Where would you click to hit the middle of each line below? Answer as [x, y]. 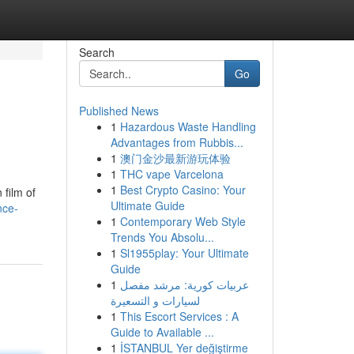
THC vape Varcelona [171, 174]
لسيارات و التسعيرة [155, 300]
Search [96, 52]
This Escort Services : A [179, 316]
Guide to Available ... [162, 332]
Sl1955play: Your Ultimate [184, 253]
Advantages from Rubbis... [177, 142]
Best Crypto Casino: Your [183, 190]
